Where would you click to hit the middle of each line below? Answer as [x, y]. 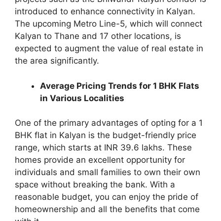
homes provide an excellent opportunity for [100, 160]
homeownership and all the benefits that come [107, 209]
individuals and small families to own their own [108, 172]
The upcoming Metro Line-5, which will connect [109, 24]
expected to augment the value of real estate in [109, 49]
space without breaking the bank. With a [95, 185]
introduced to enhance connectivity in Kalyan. [105, 12]
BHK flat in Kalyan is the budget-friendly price [106, 135]
